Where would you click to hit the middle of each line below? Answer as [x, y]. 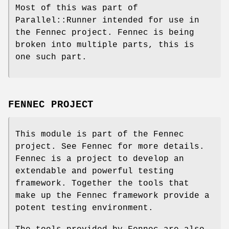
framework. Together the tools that [102, 184]
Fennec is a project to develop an [100, 159]
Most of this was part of [77, 8]
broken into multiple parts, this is [105, 45]
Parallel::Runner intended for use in [107, 21]
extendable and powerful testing [95, 171]
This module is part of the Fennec [100, 135]
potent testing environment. [84, 208]
